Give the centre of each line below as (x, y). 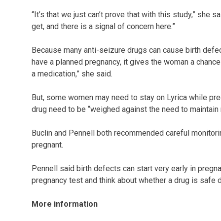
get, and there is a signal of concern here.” (103, 27)
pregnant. (47, 145)
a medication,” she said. (72, 74)
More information (65, 204)
